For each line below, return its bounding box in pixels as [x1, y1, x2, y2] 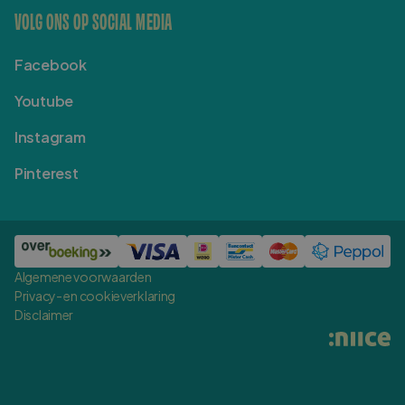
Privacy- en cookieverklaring [14, 287, 176, 304]
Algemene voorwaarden [14, 268, 152, 285]
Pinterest [14, 163, 79, 183]
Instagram [14, 127, 86, 146]
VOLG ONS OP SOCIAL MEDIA [14, 5, 173, 33]
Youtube [14, 90, 74, 110]
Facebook [14, 54, 87, 74]
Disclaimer [14, 306, 74, 323]
